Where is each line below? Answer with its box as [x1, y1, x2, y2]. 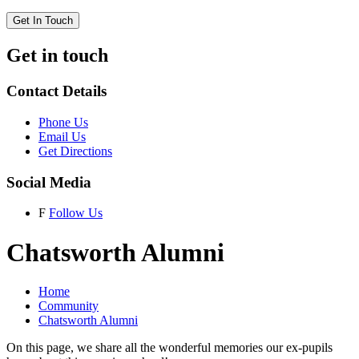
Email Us [38, 129, 86, 143]
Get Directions [38, 143, 112, 158]
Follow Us [49, 206, 103, 220]
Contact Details [6, 83, 107, 100]
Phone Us [38, 115, 88, 129]
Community [38, 299, 99, 313]
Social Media [6, 173, 91, 191]
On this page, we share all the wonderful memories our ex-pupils [6, 341, 333, 355]
